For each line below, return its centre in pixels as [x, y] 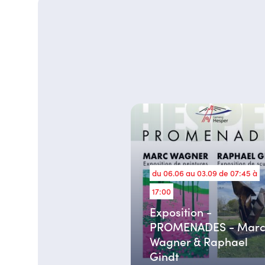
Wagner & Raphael [199, 241]
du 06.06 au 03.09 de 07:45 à [205, 173]
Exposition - [181, 211]
